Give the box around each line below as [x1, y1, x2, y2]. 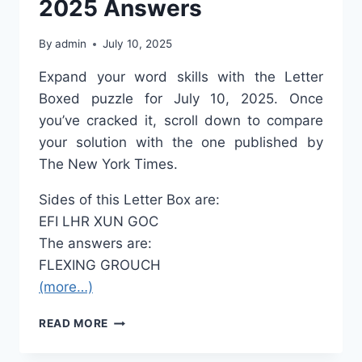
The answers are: [39, 235, 152, 252]
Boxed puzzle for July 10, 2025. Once [39, 90, 323, 107]
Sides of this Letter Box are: [39, 192, 220, 208]
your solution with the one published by [39, 134, 323, 151]
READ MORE [39, 317, 109, 330]
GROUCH [100, 257, 161, 274]
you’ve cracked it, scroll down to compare [39, 112, 323, 129]
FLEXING [39, 257, 96, 274]
